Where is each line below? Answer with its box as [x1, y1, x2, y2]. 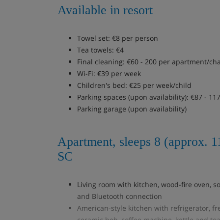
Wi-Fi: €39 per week [77, 69, 141, 78]
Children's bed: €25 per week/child [77, 81, 192, 90]
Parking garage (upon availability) [77, 104, 187, 113]
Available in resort [57, 3, 153, 17]
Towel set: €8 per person [77, 33, 158, 43]
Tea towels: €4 [77, 45, 124, 55]
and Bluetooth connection [77, 192, 162, 201]
